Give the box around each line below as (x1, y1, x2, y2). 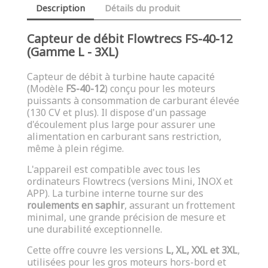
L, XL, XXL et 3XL (166, 243, 237, 257)
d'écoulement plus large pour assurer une (27, 117, 215, 131)
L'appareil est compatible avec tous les (27, 162, 200, 176)
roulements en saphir (27, 198, 124, 212)
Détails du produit (104, 2, 180, 14)
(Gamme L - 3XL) (27, 43, 118, 60)
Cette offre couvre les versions (27, 243, 166, 257)
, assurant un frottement (124, 198, 235, 212)
